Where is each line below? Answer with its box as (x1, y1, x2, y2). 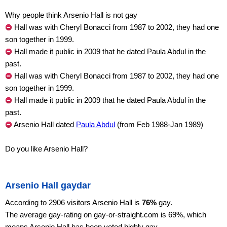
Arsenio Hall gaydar (5, 180, 91, 191)
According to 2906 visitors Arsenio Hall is (5, 198, 142, 207)
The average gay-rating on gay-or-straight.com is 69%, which (5, 210, 206, 219)
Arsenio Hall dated (12, 120, 76, 129)
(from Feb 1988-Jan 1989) (115, 120, 203, 129)
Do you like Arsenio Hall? (5, 144, 88, 153)
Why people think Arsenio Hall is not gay (5, 11, 137, 19)
